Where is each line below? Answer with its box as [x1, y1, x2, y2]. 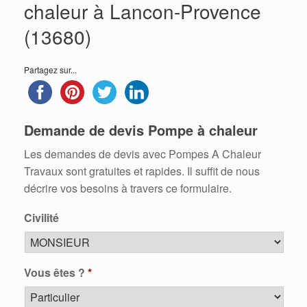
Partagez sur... [24, 64, 77, 75]
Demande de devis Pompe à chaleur [24, 120, 258, 140]
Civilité [24, 210, 59, 225]
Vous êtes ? [24, 265, 85, 280]
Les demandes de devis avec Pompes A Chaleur [24, 146, 261, 162]
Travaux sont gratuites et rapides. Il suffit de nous [24, 163, 260, 179]
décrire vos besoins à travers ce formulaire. [24, 180, 232, 196]
